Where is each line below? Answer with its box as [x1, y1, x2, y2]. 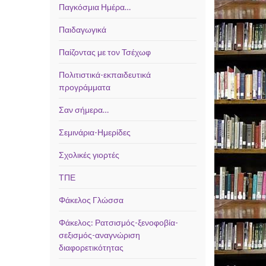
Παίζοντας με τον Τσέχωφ [58, 47, 151, 57]
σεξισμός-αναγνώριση [58, 230, 140, 240]
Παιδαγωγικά [58, 24, 106, 34]
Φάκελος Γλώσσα [58, 195, 123, 205]
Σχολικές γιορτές [58, 150, 119, 160]
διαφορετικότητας [58, 242, 123, 252]
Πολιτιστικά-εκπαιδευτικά [58, 69, 151, 80]
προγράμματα [58, 82, 110, 92]
